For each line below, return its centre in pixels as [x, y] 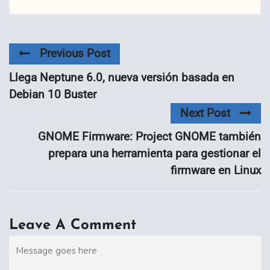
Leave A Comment [73, 225]
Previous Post [75, 54]
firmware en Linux [216, 170]
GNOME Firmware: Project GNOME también [149, 136]
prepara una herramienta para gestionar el [155, 153]
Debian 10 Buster [53, 94]
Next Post [205, 113]
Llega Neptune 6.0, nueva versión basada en [122, 77]
